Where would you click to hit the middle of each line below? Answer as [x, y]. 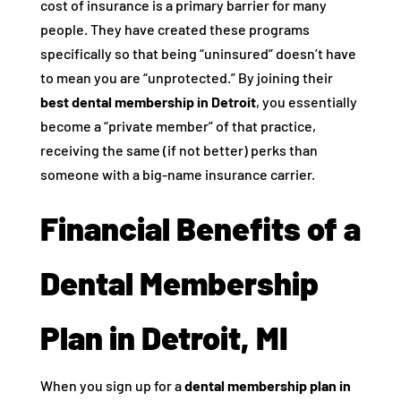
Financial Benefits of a [200, 228]
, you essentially [306, 102]
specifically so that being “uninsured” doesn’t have [198, 53]
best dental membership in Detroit [148, 102]
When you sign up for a [112, 385]
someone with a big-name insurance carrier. [177, 174]
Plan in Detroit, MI [164, 337]
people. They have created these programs [175, 29]
